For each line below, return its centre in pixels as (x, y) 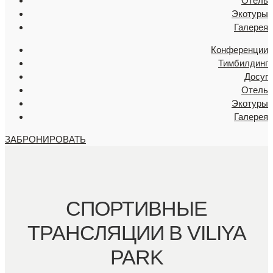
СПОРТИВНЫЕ (136, 208)
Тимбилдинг (243, 63)
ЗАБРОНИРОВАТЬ (45, 139)
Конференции (239, 50)
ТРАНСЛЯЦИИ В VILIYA (136, 232)
